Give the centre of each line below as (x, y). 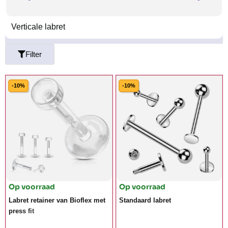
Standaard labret (145, 200)
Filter (34, 54)
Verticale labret (38, 27)
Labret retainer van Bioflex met (57, 200)
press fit (21, 211)
